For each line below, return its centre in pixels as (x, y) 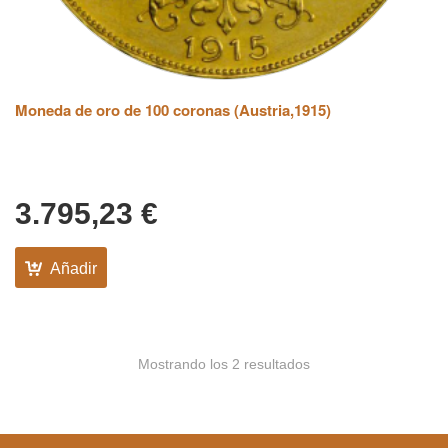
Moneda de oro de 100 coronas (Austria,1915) (173, 110)
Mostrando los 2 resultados (224, 363)
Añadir (73, 268)
